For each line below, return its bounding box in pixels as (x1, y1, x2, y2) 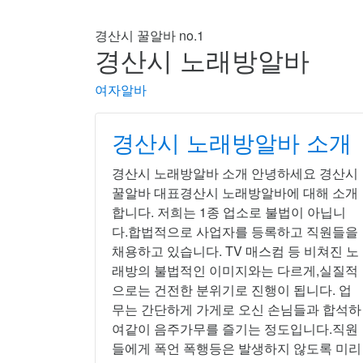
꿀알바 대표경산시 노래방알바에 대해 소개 (112, 183, 358, 202)
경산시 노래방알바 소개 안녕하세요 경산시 (112, 164, 358, 182)
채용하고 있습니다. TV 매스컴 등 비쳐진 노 (112, 241, 359, 260)
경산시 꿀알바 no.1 (95, 26, 204, 45)
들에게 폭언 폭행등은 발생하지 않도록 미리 (112, 339, 361, 357)
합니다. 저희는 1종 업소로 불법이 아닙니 (112, 203, 346, 221)
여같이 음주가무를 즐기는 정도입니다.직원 (112, 319, 358, 338)
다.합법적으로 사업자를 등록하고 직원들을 (112, 222, 358, 241)
